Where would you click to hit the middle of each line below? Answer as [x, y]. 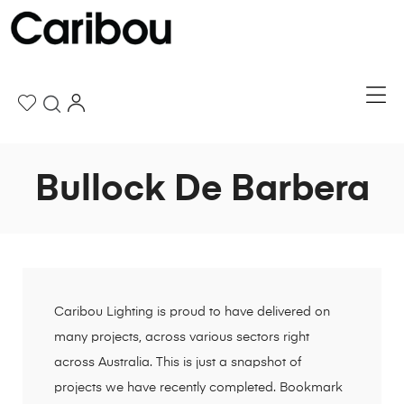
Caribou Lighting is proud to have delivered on [192, 312]
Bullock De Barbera [202, 190]
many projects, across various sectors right [182, 337]
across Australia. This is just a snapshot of [178, 362]
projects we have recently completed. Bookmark [198, 387]
